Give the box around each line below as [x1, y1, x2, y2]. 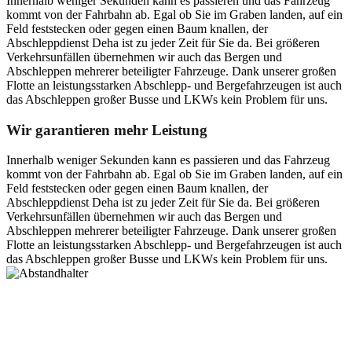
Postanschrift [6, 280, 70, 295]
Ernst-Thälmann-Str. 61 [6, 309, 123, 323]
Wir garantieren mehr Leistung [6, 121, 207, 138]
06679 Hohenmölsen [6, 323, 110, 337]
